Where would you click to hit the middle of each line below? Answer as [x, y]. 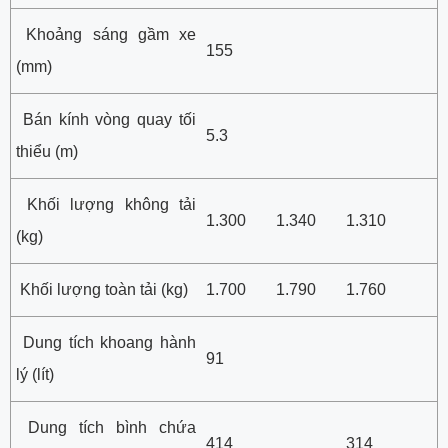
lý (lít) [35, 374]
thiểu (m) [47, 151]
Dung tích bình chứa [106, 427]
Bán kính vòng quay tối [106, 119]
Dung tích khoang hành [106, 342]
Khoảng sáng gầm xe [106, 34]
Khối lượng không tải [106, 204]
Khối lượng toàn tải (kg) [102, 289]
